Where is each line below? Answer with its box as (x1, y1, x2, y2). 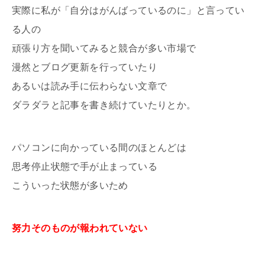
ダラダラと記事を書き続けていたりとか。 (12, 100, 196, 111)
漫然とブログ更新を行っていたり (12, 62, 157, 73)
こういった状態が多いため (12, 180, 128, 191)
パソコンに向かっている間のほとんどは (12, 143, 187, 153)
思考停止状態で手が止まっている (12, 161, 157, 172)
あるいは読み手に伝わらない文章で (12, 81, 167, 92)
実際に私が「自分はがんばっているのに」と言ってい (12, 5, 245, 16)
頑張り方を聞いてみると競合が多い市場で (12, 43, 196, 54)
